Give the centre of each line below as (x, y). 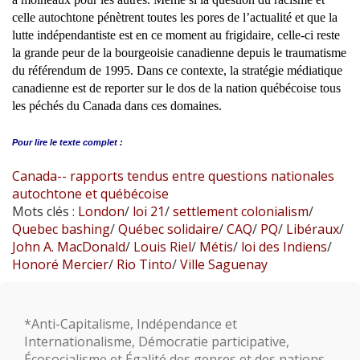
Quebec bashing (61, 229)
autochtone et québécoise (90, 193)
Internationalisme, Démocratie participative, (157, 341)
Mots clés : (45, 211)
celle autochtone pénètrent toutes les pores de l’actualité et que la (175, 17)
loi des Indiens (282, 246)
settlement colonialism (239, 211)
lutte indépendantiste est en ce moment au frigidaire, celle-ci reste (176, 35)
